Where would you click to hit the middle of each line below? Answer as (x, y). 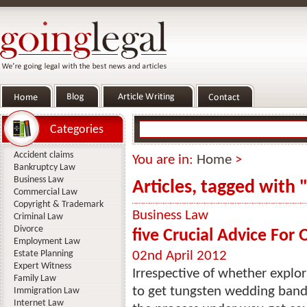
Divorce (28, 229)
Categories (77, 130)
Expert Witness (42, 266)
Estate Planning (44, 254)
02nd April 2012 (180, 256)
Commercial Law (46, 192)
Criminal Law (38, 217)
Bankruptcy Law (45, 168)
